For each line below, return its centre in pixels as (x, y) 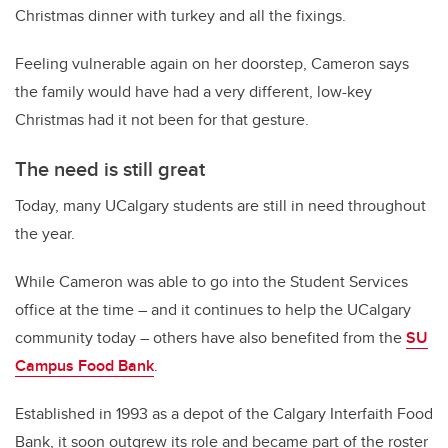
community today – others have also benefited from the (210, 337)
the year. (45, 233)
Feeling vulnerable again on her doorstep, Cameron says (212, 63)
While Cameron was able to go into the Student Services (211, 281)
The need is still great (110, 168)
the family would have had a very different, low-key (193, 91)
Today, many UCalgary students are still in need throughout (220, 205)
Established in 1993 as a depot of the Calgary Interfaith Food (224, 413)
